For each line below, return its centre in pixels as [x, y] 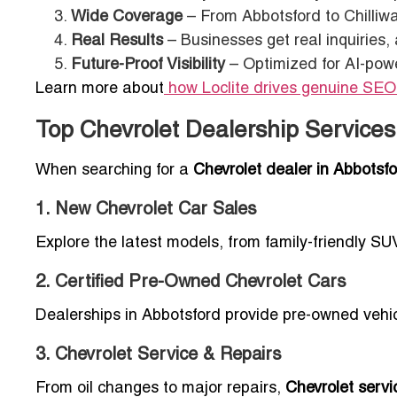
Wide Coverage [127, 18]
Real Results [117, 42]
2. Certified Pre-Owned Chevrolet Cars [191, 283]
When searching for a [114, 171]
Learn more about [100, 90]
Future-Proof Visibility [148, 66]
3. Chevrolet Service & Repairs [159, 356]
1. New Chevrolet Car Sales [146, 210]
